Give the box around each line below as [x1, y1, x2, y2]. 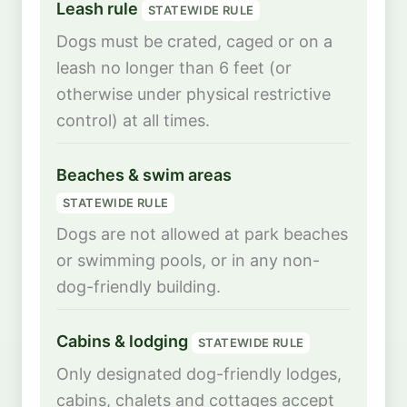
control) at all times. [56, 111, 210, 131]
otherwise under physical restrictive [56, 84, 331, 104]
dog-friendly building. [56, 277, 221, 297]
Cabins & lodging [56, 331, 192, 351]
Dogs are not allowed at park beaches [56, 224, 348, 244]
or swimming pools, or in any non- [56, 251, 320, 271]
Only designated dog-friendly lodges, [56, 364, 342, 384]
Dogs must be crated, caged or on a [56, 32, 333, 52]
